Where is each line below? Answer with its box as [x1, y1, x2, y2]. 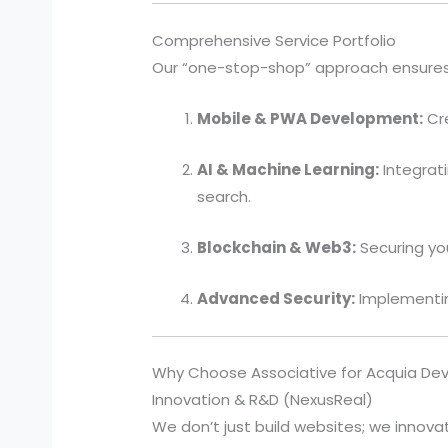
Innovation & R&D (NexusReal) [152, 389, 374, 411]
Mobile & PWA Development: [197, 107, 424, 129]
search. [197, 185, 252, 207]
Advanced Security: [197, 287, 356, 309]
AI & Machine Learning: [197, 158, 380, 180]
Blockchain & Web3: [197, 236, 357, 258]
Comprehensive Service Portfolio [152, 29, 397, 51]
